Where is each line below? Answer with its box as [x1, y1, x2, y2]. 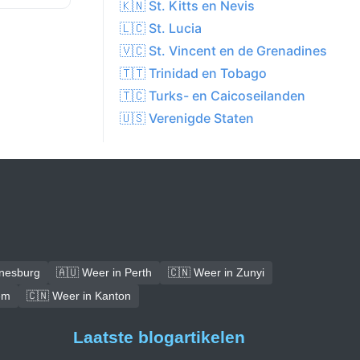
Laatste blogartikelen [73, 328, 245, 346]
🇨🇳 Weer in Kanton [27, 289, 131, 303]
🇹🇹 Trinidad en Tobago [120, 65, 267, 82]
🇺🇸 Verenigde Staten [120, 110, 254, 127]
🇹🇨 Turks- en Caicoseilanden [120, 88, 305, 104]
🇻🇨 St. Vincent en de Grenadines [120, 43, 327, 59]
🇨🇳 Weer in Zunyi [167, 266, 264, 280]
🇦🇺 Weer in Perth [55, 266, 152, 280]
